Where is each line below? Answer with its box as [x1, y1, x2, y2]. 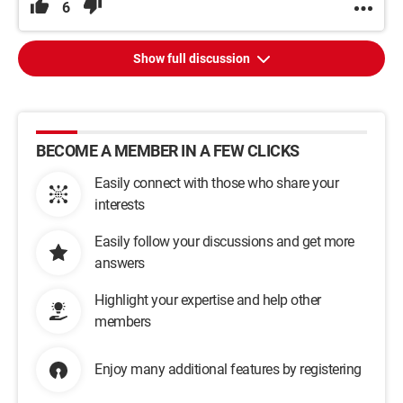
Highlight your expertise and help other [94, 291, 321, 309]
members [94, 313, 151, 330]
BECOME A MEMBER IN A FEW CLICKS [36, 141, 300, 160]
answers [94, 255, 145, 272]
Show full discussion [132, 51, 253, 66]
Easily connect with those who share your [94, 175, 338, 192]
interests [94, 196, 145, 213]
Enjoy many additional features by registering [94, 361, 362, 378]
